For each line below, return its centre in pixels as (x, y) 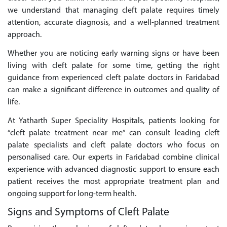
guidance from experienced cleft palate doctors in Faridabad (113, 78)
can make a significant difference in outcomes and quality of (113, 90)
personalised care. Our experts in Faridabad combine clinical (113, 157)
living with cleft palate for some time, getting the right (113, 66)
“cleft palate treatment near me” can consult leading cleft (113, 133)
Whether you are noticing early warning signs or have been (113, 53)
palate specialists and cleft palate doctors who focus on (113, 145)
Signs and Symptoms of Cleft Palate (88, 213)
